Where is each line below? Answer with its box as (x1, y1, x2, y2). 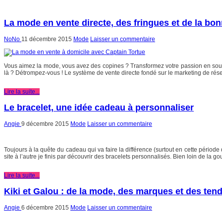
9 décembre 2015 (21, 120, 69, 127)
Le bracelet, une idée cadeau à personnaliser (4, 102, 194, 112)
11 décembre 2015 (21, 35, 72, 43)
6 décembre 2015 (21, 204, 69, 211)
